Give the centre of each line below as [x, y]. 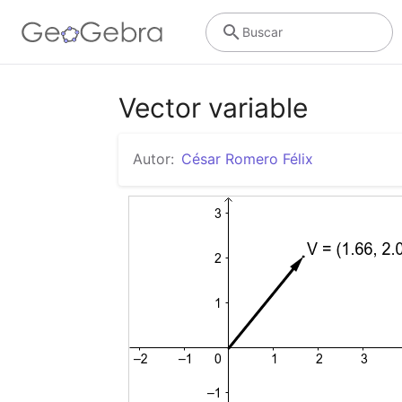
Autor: [153, 159]
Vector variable [213, 108]
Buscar [262, 31]
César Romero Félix [247, 159]
